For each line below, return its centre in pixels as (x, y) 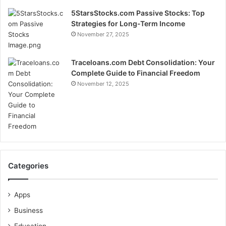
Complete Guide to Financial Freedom (136, 73)
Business (29, 211)
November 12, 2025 (103, 84)
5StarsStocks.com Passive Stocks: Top (138, 13)
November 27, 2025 (103, 35)
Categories (28, 166)
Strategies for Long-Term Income (128, 24)
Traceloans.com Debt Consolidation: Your (143, 63)
